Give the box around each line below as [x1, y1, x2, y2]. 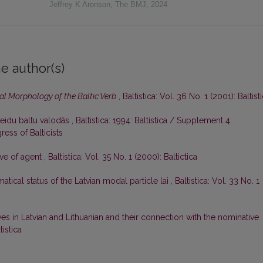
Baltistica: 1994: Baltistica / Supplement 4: [76, 116, 232, 126]
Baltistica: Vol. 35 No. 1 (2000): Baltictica [48, 152, 197, 162]
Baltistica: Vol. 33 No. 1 [175, 176, 259, 186]
